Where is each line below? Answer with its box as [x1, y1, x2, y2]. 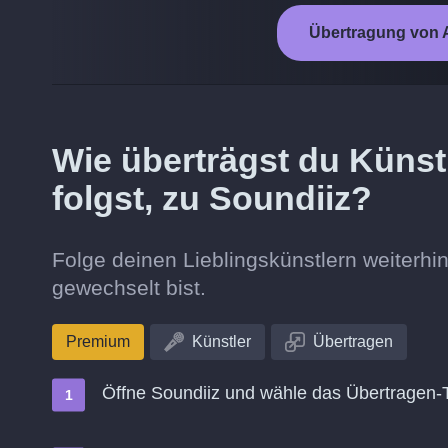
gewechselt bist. [52, 276, 206, 299]
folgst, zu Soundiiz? [52, 179, 372, 217]
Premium [66, 333, 130, 350]
